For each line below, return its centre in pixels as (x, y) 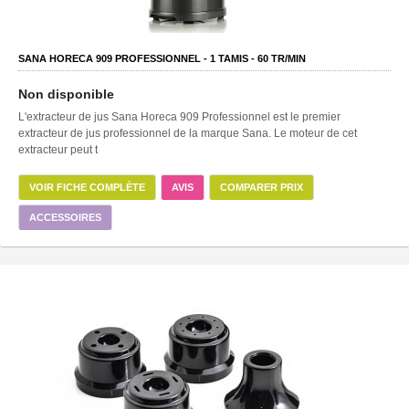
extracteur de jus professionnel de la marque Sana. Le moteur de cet (188, 133)
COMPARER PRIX (262, 187)
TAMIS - (236, 58)
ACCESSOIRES (65, 217)
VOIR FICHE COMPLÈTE (87, 187)
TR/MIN (287, 58)
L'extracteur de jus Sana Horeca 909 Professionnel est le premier (179, 116)
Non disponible (66, 94)
